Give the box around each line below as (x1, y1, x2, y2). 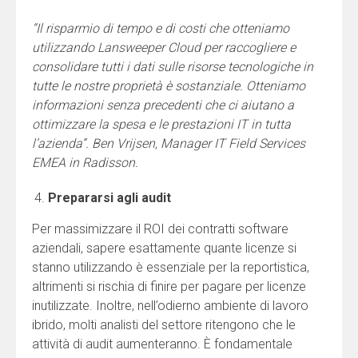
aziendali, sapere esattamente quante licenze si (32, 240, 296, 256)
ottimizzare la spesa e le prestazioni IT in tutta (32, 116, 291, 132)
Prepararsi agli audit (48, 189, 171, 205)
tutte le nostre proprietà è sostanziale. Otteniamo (32, 78, 305, 93)
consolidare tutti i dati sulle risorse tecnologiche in (32, 58, 313, 74)
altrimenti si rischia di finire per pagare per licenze (32, 278, 306, 294)
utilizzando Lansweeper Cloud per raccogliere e (32, 39, 296, 55)
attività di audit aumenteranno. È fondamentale (32, 336, 292, 352)
